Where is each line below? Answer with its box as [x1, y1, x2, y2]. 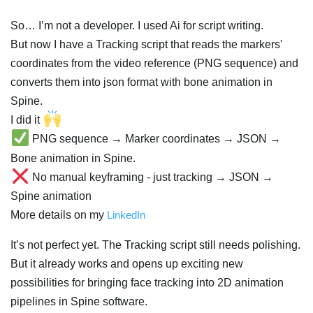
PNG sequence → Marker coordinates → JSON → [29, 133, 282, 145]
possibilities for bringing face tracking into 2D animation [10, 276, 284, 289]
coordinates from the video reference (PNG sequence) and [10, 57, 298, 70]
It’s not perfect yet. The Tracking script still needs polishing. [10, 238, 300, 251]
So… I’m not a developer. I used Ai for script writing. [10, 20, 263, 32]
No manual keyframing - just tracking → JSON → [29, 170, 274, 183]
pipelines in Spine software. [10, 295, 147, 307]
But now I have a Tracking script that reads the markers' [10, 38, 282, 51]
